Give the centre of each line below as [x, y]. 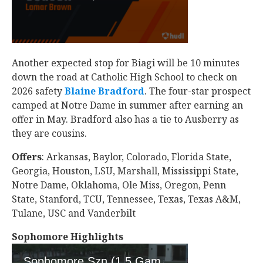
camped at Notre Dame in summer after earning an [127, 105]
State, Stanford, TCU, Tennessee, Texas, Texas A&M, [126, 199]
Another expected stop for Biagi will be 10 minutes [126, 63]
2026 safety [38, 91]
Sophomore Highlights [68, 237]
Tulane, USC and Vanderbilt [75, 213]
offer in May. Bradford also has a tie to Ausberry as [125, 119]
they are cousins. [50, 133]
